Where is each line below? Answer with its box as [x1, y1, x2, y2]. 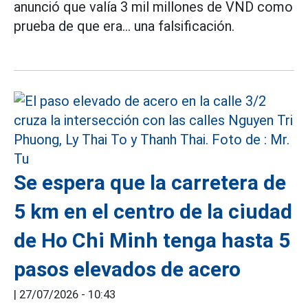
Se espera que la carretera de [14, 170, 286, 195]
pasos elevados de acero [14, 256, 241, 281]
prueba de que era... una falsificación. [14, 17, 234, 34]
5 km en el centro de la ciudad [14, 199, 292, 223]
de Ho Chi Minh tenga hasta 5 [14, 228, 290, 252]
